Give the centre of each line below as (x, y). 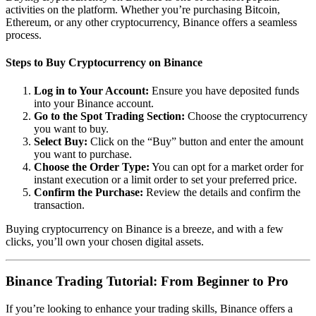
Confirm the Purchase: (89, 192)
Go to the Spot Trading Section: (109, 116)
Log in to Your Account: (91, 90)
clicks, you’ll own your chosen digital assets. (105, 241)
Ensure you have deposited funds (224, 90)
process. (24, 35)
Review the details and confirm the (222, 192)
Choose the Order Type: (92, 166)
